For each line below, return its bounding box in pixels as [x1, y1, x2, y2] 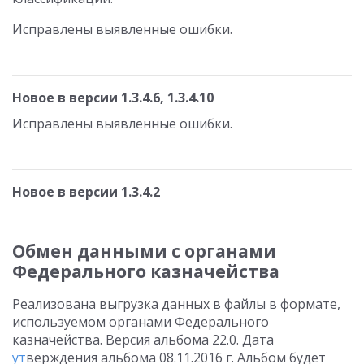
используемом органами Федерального [12, 313, 269, 331]
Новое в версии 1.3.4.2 [12, 183, 160, 201]
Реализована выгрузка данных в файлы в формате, [12, 295, 340, 313]
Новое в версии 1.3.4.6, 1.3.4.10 [12, 89, 214, 106]
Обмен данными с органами [12, 240, 276, 262]
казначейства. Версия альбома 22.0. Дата [12, 331, 274, 349]
